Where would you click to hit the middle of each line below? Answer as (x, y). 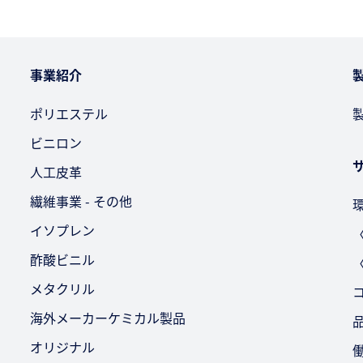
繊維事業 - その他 (81, 201)
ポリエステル (69, 113)
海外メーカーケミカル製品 (108, 318)
